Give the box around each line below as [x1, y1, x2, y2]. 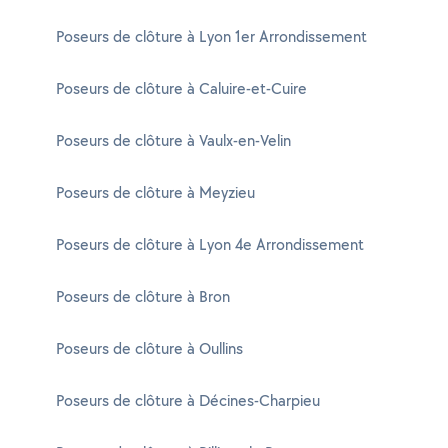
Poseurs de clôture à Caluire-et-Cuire [56, 78, 307, 99]
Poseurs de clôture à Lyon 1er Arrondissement [56, 26, 367, 47]
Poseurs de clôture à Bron [56, 286, 230, 307]
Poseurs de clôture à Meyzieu [56, 182, 255, 203]
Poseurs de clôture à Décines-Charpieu [56, 390, 320, 411]
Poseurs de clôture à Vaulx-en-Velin [56, 130, 291, 151]
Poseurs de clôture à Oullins [56, 338, 243, 359]
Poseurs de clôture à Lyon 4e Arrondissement [56, 234, 364, 255]
